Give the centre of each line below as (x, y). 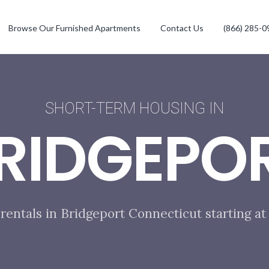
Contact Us (182, 28)
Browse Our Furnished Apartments (74, 28)
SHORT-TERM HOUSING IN (134, 108)
